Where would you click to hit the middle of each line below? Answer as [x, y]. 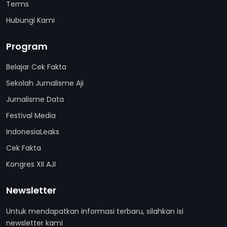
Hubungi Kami [30, 20]
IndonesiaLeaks [33, 132]
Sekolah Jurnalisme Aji [45, 83]
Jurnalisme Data [35, 99]
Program [27, 46]
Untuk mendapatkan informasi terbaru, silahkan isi [95, 211]
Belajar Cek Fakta [36, 67]
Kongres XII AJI [31, 164]
